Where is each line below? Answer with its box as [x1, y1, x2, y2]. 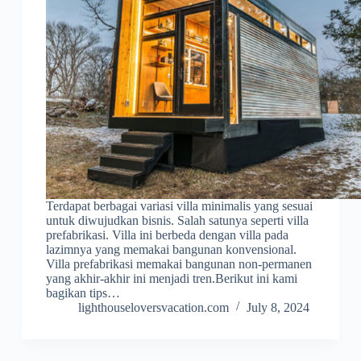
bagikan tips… [45, 286, 120, 301]
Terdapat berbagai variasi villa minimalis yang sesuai [45, 199, 313, 214]
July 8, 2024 [246, 301, 309, 315]
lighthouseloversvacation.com [77, 301, 229, 315]
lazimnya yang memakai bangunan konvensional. [45, 243, 297, 257]
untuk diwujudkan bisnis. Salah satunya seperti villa [45, 214, 309, 228]
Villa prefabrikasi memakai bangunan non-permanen [45, 257, 312, 272]
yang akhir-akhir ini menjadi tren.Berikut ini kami [45, 272, 297, 286]
